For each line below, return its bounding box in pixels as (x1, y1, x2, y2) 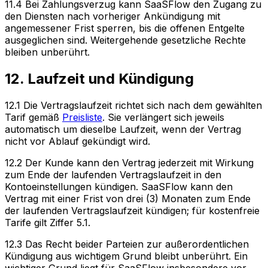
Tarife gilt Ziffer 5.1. (5, 216, 90, 229)
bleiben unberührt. (5, 45, 90, 58)
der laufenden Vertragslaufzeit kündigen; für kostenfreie (5, 204, 260, 217)
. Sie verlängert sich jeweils (102, 111, 224, 123)
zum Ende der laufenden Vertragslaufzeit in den (5, 168, 221, 181)
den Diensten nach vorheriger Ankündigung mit (5, 10, 220, 22)
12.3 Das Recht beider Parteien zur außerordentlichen (5, 237, 249, 250)
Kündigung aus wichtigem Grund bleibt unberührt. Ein (5, 249, 248, 262)
